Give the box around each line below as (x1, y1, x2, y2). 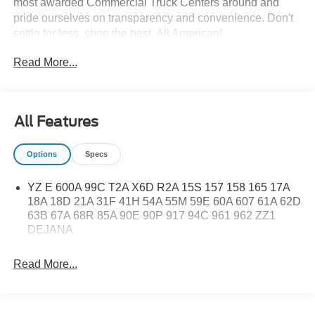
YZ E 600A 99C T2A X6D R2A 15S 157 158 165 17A (27, 181, 290, 194)
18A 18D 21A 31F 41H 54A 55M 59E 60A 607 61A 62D (27, 195, 301, 208)
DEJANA (27, 224, 73, 236)
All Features (14, 112, 98, 130)
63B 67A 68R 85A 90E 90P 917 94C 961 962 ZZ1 (27, 210, 276, 222)
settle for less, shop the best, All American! (13, 27, 222, 40)
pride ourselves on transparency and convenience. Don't (13, 12, 293, 25)
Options (27, 149, 58, 158)
